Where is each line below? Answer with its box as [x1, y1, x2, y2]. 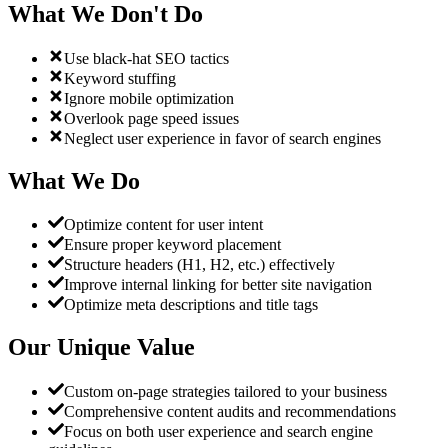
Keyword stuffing [64, 69, 176, 87]
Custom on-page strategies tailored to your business [64, 383, 387, 401]
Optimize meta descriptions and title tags [64, 296, 318, 314]
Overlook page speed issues [64, 109, 239, 127]
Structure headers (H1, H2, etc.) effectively [64, 256, 335, 274]
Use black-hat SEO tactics [64, 49, 229, 67]
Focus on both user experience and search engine [64, 423, 373, 441]
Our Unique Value [8, 334, 195, 361]
